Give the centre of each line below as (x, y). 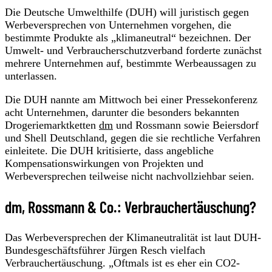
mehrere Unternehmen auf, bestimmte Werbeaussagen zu (131, 63)
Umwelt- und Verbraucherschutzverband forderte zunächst (133, 50)
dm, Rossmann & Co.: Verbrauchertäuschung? (131, 206)
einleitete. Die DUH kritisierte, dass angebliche (109, 150)
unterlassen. (31, 76)
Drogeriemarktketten (52, 125)
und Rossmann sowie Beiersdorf (186, 125)
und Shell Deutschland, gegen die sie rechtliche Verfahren (133, 138)
